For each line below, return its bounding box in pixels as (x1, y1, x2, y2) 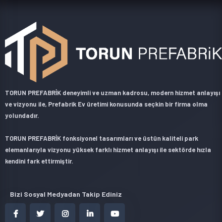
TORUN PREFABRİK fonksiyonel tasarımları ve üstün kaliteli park (5, 134, 198, 142)
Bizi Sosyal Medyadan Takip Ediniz (10, 189, 122, 198)
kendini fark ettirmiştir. (5, 157, 73, 165)
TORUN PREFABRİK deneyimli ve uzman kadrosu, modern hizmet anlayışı (5, 88, 220, 97)
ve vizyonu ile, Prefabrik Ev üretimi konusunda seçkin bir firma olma (5, 100, 208, 108)
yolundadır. (5, 111, 39, 119)
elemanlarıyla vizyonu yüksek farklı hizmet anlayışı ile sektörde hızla (5, 145, 211, 154)
